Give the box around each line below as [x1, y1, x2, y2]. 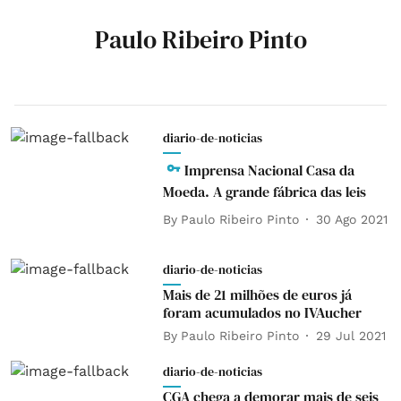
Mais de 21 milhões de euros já [162, 285, 352, 304]
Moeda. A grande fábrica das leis [162, 182, 366, 201]
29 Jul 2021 [315, 328, 386, 343]
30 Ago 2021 [315, 211, 388, 226]
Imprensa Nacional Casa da [183, 160, 354, 180]
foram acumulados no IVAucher [162, 303, 362, 322]
